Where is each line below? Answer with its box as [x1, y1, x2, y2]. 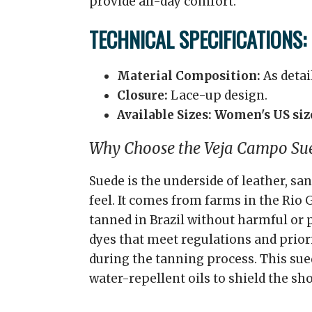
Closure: [117, 88, 168, 103]
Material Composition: [117, 68, 260, 84]
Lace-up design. [168, 88, 267, 103]
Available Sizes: [117, 107, 212, 123]
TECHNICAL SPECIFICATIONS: [89, 24, 306, 55]
